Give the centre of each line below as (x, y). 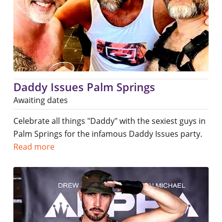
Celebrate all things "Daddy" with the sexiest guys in (109, 121)
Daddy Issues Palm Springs (84, 86)
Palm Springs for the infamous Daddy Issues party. (108, 134)
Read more (34, 146)
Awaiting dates (40, 100)
